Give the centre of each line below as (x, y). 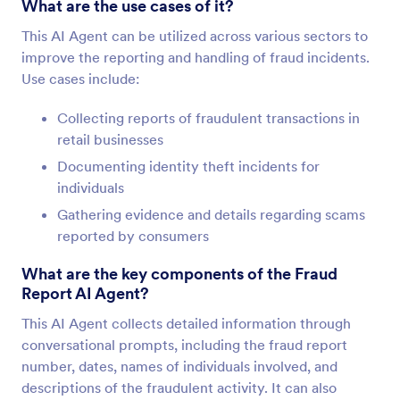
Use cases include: (80, 79)
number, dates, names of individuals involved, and (179, 366)
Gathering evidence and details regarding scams (211, 214)
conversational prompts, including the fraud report (184, 345)
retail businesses (110, 139)
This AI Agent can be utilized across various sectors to (195, 36)
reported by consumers (133, 236)
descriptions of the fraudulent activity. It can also (179, 387)
